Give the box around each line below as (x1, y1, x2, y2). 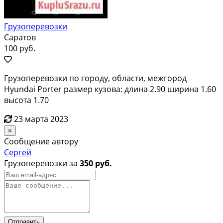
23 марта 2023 (14, 113, 68, 124)
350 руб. (80, 157, 112, 169)
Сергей (4, 146, 31, 158)
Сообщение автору (4, 135, 78, 147)
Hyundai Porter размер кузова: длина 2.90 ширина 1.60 (4, 83, 216, 95)
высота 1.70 (4, 94, 49, 106)
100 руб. (4, 42, 35, 54)
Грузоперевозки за (4, 157, 80, 169)
